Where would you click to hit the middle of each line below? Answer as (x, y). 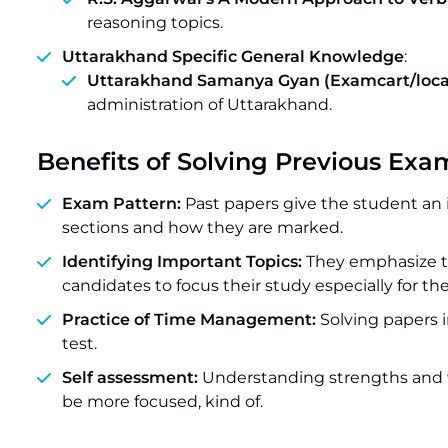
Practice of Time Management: (191, 319)
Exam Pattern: (121, 203)
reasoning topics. (155, 22)
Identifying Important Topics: (184, 261)
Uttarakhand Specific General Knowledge (233, 56)
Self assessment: (130, 377)
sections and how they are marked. (202, 227)
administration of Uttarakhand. (209, 104)
